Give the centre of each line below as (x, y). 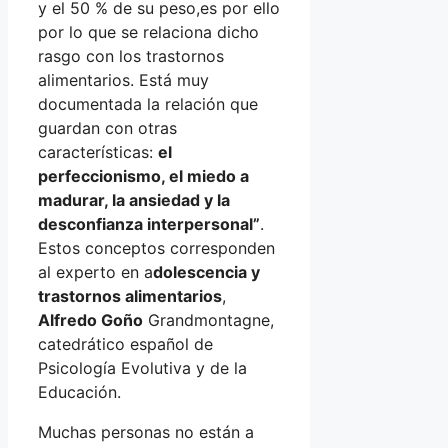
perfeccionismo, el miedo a (143, 175)
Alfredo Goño (90, 319)
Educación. (79, 391)
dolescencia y (206, 271)
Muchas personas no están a (146, 431)
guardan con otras (107, 127)
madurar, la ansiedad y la (134, 199)
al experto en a (95, 271)
